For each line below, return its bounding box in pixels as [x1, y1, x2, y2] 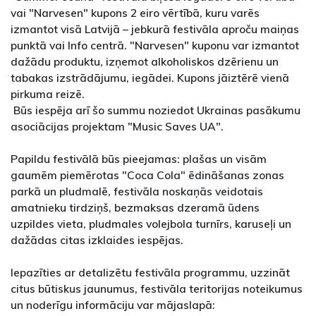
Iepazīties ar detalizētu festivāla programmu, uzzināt [11, 265, 290, 279]
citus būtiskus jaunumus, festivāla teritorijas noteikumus [11, 281, 303, 296]
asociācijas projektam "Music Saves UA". [11, 119, 224, 133]
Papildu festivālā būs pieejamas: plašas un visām [11, 151, 267, 166]
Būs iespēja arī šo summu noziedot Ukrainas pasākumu [11, 102, 300, 117]
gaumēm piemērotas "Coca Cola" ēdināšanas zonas [11, 167, 284, 182]
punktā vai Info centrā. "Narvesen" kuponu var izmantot [11, 37, 299, 52]
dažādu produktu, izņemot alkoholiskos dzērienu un [11, 54, 279, 68]
